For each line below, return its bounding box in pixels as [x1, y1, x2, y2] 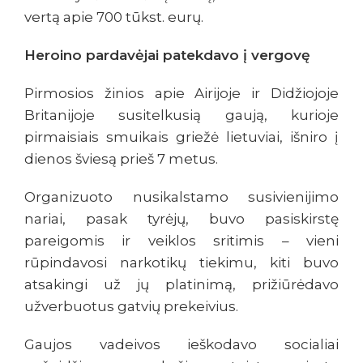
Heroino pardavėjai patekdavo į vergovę [24, 47, 310, 64]
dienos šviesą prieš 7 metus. [24, 151, 218, 168]
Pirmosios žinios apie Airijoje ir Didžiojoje [24, 85, 339, 102]
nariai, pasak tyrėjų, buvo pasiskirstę [24, 211, 339, 228]
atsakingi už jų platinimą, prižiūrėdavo [24, 276, 339, 293]
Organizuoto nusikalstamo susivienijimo [24, 189, 339, 206]
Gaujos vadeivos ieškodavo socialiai [24, 336, 339, 353]
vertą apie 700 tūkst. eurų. [24, 9, 203, 26]
